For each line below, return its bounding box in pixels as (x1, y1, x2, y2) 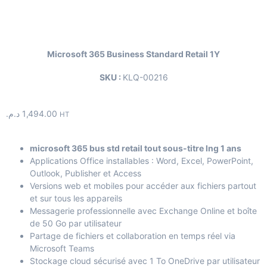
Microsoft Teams (30, 243, 94, 253)
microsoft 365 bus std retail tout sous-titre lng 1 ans (30, 142, 241, 153)
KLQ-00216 (122, 72, 168, 83)
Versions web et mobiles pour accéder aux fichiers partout (30, 180, 256, 191)
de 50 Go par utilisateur (30, 218, 122, 228)
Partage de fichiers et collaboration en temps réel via (30, 230, 235, 241)
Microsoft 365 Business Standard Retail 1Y (47, 48, 220, 59)
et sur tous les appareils (30, 193, 122, 203)
